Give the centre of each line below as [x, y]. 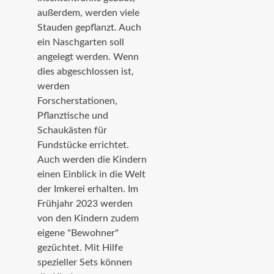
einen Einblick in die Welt [91, 174]
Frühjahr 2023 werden [85, 203]
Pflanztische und [73, 115]
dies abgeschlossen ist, [86, 71]
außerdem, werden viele [88, 13]
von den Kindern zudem [88, 218]
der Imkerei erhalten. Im [88, 189]
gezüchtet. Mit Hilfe [80, 247]
